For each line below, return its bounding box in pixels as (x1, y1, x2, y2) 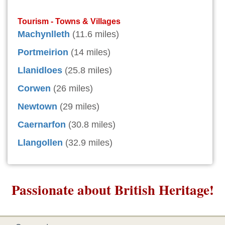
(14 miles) (71, 47, 110, 58)
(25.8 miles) (65, 65, 112, 76)
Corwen (18, 83, 51, 94)
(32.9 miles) (65, 138, 113, 148)
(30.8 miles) (68, 120, 116, 130)
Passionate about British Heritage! (11, 180, 214, 200)
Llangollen (18, 138, 63, 148)
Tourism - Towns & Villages (18, 17, 121, 26)
